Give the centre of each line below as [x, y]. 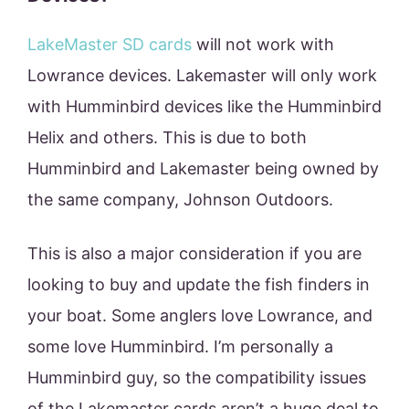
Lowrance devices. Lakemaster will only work [202, 76]
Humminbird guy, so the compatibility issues [197, 378]
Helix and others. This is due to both [167, 138]
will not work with [263, 45]
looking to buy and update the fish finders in [199, 285]
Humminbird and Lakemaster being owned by [203, 169]
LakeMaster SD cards [110, 45]
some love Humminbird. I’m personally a [180, 347]
